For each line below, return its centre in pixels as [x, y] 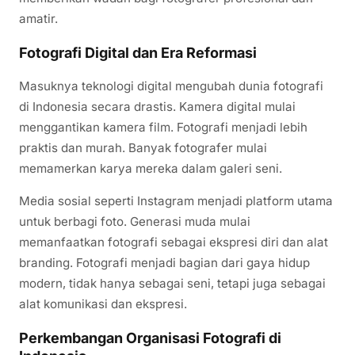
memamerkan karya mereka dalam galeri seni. [151, 168]
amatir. [38, 18]
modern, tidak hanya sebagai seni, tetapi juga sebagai [172, 283]
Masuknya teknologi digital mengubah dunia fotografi [171, 86]
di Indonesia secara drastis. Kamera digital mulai [157, 106]
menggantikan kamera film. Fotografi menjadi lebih [163, 127]
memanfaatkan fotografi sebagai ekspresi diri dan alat [174, 242]
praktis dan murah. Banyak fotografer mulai [143, 147]
